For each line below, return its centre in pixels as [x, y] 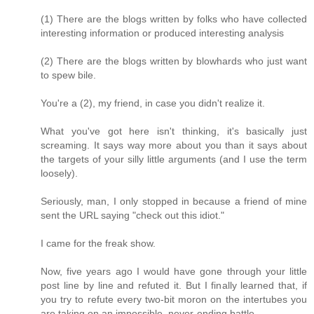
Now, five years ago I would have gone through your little [174, 271]
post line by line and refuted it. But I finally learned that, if [174, 285]
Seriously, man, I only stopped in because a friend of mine [174, 201]
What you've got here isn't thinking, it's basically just [174, 131]
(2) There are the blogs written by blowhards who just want [174, 61]
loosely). [59, 173]
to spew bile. [68, 75]
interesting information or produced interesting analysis [162, 33]
